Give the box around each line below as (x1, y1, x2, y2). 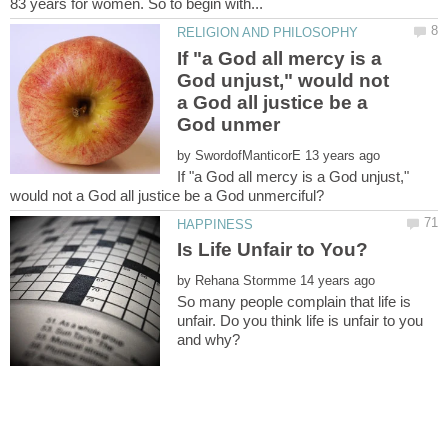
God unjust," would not (177, 69, 390, 91)
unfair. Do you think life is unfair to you (177, 311, 424, 329)
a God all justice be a (177, 91, 369, 113)
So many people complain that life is (177, 292, 412, 310)
